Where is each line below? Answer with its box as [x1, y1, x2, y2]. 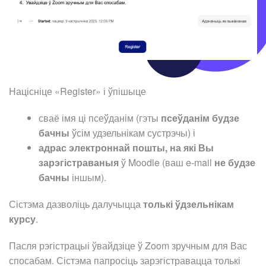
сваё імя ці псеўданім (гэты [39, 110, 161, 125]
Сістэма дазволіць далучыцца [9, 197, 143, 211]
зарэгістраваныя [39, 155, 119, 169]
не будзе [214, 155, 255, 169]
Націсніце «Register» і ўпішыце [9, 84, 146, 98]
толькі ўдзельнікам [143, 197, 234, 211]
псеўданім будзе [161, 110, 239, 125]
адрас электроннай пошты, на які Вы [39, 140, 214, 154]
